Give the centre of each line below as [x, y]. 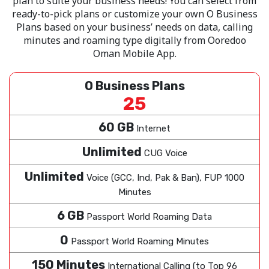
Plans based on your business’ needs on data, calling [134, 27]
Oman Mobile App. [134, 53]
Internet [153, 128]
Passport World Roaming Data [149, 216]
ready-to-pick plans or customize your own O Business [134, 14]
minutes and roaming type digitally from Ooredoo [134, 40]
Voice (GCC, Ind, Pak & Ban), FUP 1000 [165, 177]
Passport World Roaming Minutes [140, 241]
